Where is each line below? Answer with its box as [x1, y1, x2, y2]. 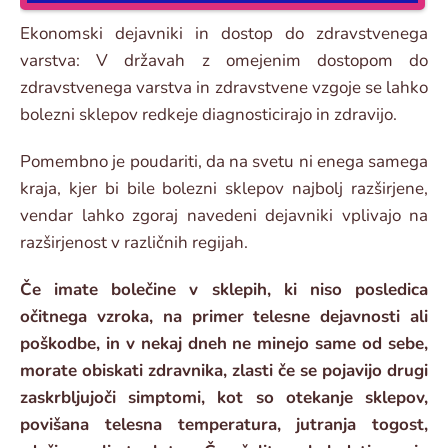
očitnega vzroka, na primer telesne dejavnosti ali [20, 305, 428, 329]
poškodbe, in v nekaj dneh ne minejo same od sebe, [20, 332, 428, 356]
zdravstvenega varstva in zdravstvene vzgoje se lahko [20, 76, 428, 100]
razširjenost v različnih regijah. [20, 231, 248, 255]
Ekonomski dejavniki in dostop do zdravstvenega [20, 22, 428, 46]
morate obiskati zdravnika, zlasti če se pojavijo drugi [20, 359, 428, 383]
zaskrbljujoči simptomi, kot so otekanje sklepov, [20, 386, 428, 410]
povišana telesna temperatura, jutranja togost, [20, 413, 428, 437]
